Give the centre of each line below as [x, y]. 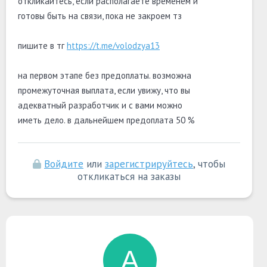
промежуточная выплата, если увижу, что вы [104, 90]
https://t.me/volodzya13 [113, 46]
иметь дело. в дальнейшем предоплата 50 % [106, 120]
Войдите [64, 164]
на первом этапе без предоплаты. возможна [105, 75]
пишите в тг [42, 46]
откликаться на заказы [129, 176]
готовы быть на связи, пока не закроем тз [100, 16]
